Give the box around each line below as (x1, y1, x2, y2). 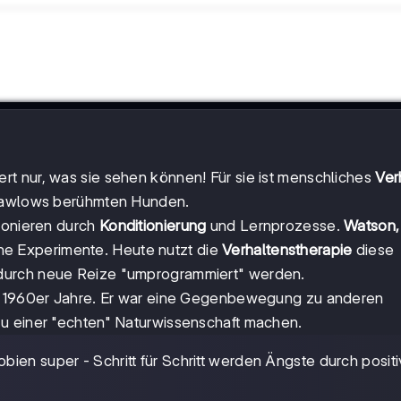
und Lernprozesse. (206, 217, 345, 235)
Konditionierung (98, 217, 207, 235)
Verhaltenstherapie (222, 241, 353, 260)
